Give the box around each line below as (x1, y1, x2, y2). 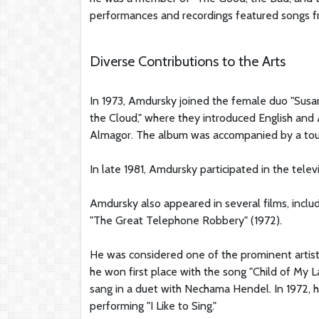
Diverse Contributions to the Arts (90, 52, 286, 70)
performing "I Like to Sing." (90, 298, 216, 313)
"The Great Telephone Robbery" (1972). (90, 213, 282, 227)
